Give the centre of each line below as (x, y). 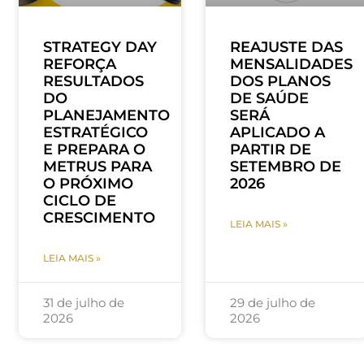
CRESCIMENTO (99, 218)
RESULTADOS (93, 82)
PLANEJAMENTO (106, 116)
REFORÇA (79, 65)
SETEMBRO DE (286, 167)
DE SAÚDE (270, 99)
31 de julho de (83, 303)
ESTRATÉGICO (95, 133)
